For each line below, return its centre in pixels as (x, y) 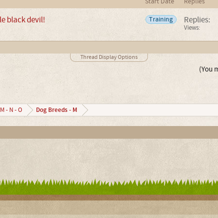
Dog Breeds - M (56, 110)
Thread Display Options (109, 57)
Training (161, 19)
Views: (192, 27)
